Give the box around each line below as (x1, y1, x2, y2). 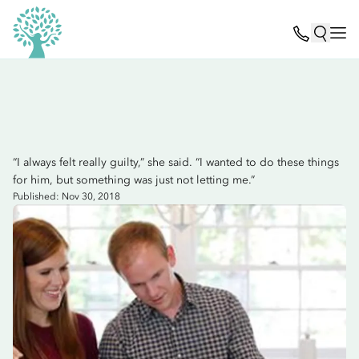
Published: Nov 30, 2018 (13, 191, 120, 202)
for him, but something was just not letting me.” (13, 173, 255, 187)
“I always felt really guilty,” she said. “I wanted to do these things (13, 155, 339, 169)
